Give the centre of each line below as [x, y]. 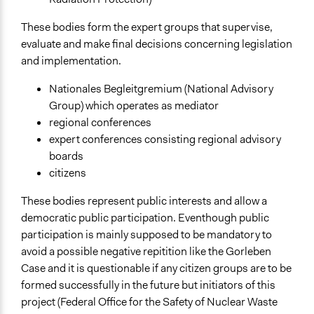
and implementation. [71, 61]
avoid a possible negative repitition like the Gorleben [146, 252]
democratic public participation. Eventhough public [145, 218]
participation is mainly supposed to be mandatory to [146, 235]
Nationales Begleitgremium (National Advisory [161, 89]
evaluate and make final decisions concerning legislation [157, 44]
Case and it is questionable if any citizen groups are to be [156, 268]
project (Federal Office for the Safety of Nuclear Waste [149, 302]
